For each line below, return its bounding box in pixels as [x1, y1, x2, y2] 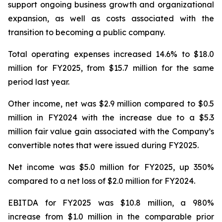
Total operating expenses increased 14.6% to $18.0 [8, 49, 214, 59]
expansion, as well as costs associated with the [8, 13, 214, 23]
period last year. [8, 77, 69, 87]
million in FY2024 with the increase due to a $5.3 [8, 112, 214, 122]
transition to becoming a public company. [8, 27, 165, 37]
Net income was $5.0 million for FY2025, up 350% [8, 162, 214, 172]
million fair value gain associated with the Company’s [8, 126, 214, 136]
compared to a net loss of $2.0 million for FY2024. [8, 176, 195, 186]
